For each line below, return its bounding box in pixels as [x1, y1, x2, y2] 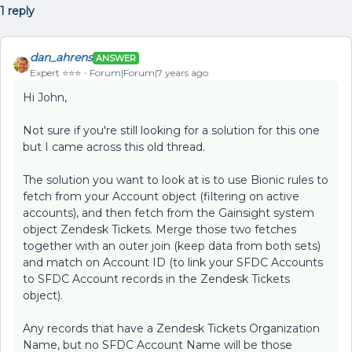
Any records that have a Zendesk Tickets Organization [23, 321, 320, 335]
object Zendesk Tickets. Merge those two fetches [23, 222, 296, 236]
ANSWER [96, 52, 136, 64]
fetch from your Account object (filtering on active [23, 189, 299, 203]
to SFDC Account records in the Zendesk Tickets [23, 272, 290, 286]
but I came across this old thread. [23, 140, 205, 154]
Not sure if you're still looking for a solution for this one [23, 123, 320, 137]
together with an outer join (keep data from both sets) [23, 239, 321, 253]
